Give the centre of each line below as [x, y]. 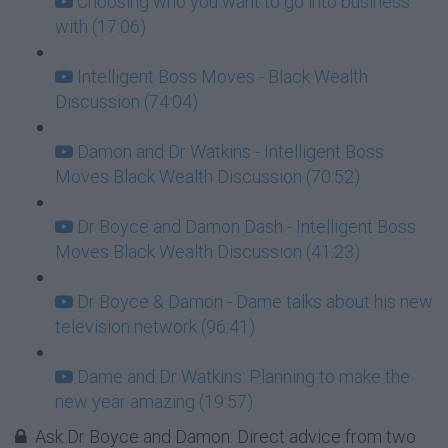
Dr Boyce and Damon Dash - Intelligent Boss [246, 226]
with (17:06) [100, 26]
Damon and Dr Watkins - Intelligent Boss [230, 151]
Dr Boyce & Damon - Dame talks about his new [255, 301]
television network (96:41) [155, 326]
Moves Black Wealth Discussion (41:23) [207, 251]
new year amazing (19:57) [154, 401]
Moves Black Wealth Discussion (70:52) [207, 176]
